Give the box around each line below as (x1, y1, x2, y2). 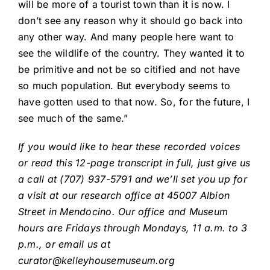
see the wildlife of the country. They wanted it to (18, 47, 245, 60)
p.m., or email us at (18, 238, 110, 251)
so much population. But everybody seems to (18, 80, 231, 92)
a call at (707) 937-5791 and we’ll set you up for (18, 173, 247, 186)
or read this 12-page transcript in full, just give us (18, 157, 251, 169)
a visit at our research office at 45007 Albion (18, 189, 230, 202)
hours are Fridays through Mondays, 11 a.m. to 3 (18, 222, 248, 234)
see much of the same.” (18, 112, 128, 125)
